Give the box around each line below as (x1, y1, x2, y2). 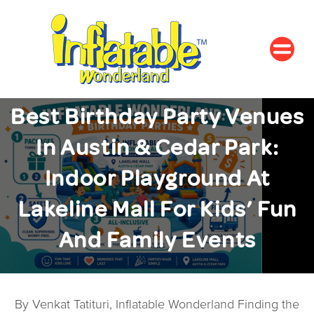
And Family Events (58, 226, 257, 254)
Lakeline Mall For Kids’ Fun (18, 196, 297, 224)
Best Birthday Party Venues (10, 103, 305, 131)
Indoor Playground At (44, 165, 271, 193)
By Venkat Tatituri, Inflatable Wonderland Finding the (15, 299, 299, 311)
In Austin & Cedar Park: (36, 134, 280, 162)
